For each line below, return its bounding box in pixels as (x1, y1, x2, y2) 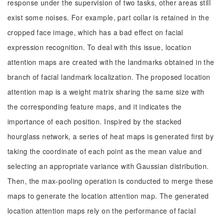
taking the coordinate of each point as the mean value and (7, 146, 202, 156)
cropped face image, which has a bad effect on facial (7, 27, 183, 37)
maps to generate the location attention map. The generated (7, 191, 209, 201)
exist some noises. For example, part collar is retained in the (7, 12, 210, 22)
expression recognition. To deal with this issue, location (7, 42, 191, 52)
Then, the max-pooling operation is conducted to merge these (7, 176, 214, 186)
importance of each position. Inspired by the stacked (7, 116, 182, 126)
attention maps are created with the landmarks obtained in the (7, 57, 215, 67)
